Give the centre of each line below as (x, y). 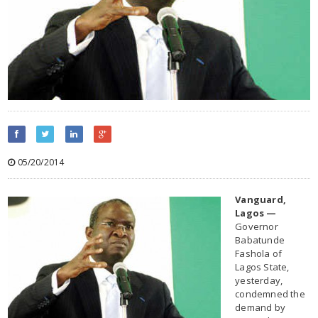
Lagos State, (262, 267)
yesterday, (259, 280)
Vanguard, (261, 199)
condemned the (270, 294)
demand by (260, 307)
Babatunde (260, 240)
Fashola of (259, 253)
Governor (257, 226)
